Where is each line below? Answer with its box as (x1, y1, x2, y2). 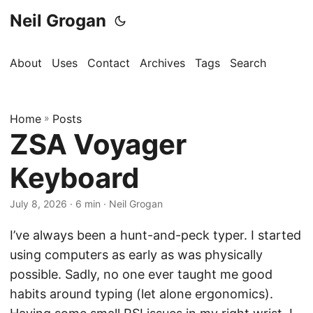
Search (230, 56, 266, 70)
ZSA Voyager (10, 127, 187, 161)
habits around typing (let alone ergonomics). (10, 286, 273, 301)
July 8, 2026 (10, 198, 67, 210)
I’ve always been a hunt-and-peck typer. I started (10, 228, 301, 242)
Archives (140, 56, 185, 70)
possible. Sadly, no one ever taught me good (10, 267, 272, 282)
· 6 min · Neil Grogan (67, 198, 163, 210)
